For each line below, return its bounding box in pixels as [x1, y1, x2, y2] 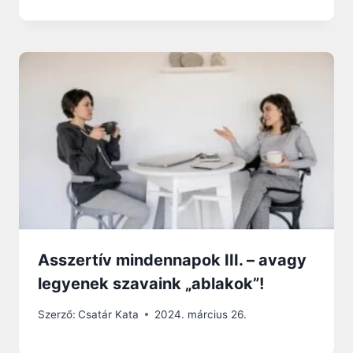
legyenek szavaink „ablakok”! [38, 274, 264, 294]
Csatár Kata [78, 307, 139, 321]
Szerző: [38, 307, 76, 321]
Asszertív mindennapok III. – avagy [38, 251, 307, 270]
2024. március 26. [154, 307, 247, 321]
